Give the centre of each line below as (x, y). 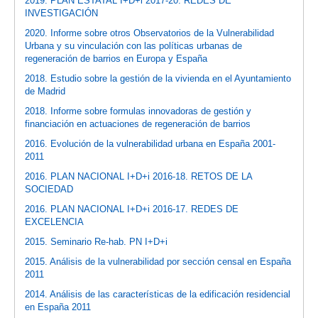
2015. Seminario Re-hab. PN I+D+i (97, 241)
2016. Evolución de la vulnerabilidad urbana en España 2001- (150, 143)
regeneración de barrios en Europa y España (116, 58)
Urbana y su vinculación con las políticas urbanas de (134, 45)
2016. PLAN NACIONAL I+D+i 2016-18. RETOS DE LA (139, 176)
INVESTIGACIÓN (62, 13)
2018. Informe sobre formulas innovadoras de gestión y (138, 111)
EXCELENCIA (55, 221)
